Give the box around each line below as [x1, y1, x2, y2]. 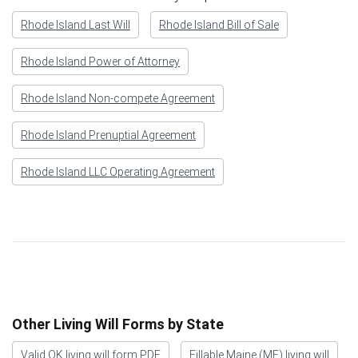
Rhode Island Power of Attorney [21, 55, 180, 69]
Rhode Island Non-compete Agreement [21, 92, 215, 105]
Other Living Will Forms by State [12, 316, 224, 333]
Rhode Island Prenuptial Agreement [21, 129, 196, 142]
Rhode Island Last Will [21, 18, 130, 32]
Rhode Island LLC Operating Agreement [21, 165, 215, 179]
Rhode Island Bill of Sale [159, 18, 279, 32]
